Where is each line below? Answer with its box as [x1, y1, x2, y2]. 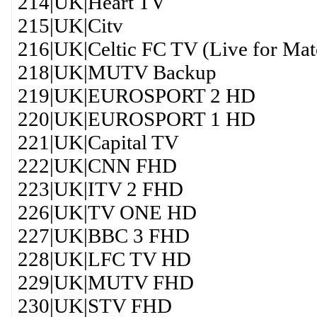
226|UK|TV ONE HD [17, 201, 197, 224]
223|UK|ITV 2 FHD [17, 178, 183, 200]
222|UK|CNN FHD [17, 154, 177, 177]
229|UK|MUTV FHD [17, 271, 194, 294]
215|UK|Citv [17, 14, 123, 37]
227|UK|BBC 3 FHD [17, 224, 190, 247]
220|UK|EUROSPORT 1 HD [17, 108, 255, 130]
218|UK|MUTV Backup [17, 61, 217, 83]
